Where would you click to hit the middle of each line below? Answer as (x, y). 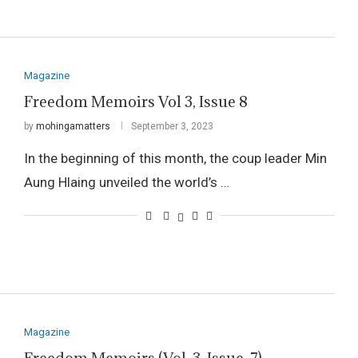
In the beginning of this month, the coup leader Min (175, 158)
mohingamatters (73, 126)
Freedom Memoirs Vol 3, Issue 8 (135, 101)
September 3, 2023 (172, 126)
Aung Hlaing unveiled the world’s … (126, 182)
